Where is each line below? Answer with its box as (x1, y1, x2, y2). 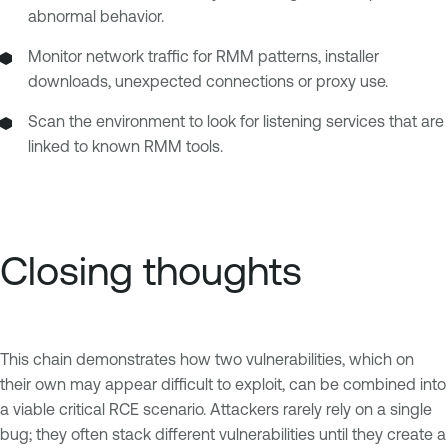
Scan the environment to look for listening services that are (28, 111, 444, 130)
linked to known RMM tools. (28, 136, 223, 155)
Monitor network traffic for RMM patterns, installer (28, 46, 379, 65)
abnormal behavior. (28, 6, 164, 25)
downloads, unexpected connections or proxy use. (28, 71, 388, 90)
